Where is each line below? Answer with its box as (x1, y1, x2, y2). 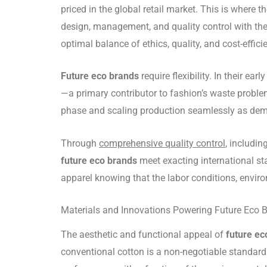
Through (61, 137, 99, 149)
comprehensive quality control (99, 137, 225, 149)
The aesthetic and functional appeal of (61, 228, 226, 240)
